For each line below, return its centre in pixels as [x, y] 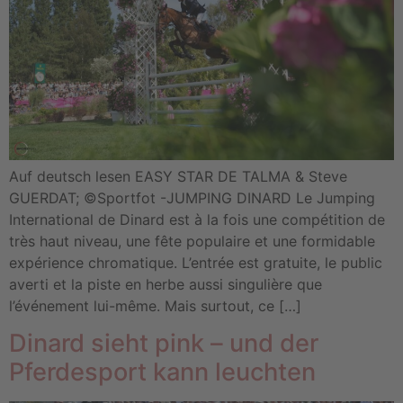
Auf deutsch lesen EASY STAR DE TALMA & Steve [178, 176]
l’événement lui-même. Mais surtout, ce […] [155, 305]
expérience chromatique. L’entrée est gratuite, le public [196, 262]
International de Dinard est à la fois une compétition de [197, 219]
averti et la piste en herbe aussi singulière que [166, 284]
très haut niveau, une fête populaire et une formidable [192, 241]
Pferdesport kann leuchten [162, 372]
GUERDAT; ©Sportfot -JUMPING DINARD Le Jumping [192, 197]
